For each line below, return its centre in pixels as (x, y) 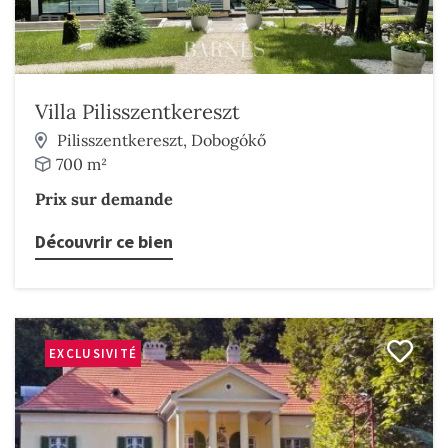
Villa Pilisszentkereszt (137, 111)
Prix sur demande (104, 199)
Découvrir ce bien (104, 241)
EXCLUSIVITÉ (93, 353)
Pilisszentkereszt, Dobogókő (161, 140)
